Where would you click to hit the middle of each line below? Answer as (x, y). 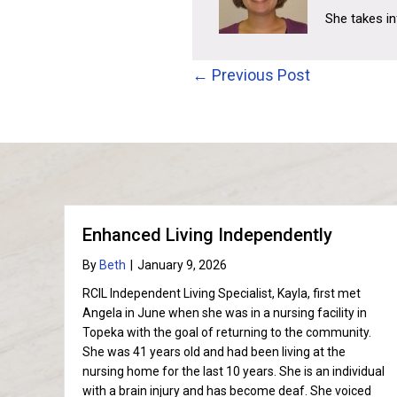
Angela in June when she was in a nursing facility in (225, 313)
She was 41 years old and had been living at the (214, 352)
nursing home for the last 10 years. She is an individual (234, 371)
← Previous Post (251, 75)
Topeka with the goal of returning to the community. (227, 332)
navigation (253, 115)
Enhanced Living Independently (207, 235)
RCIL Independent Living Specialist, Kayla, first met (222, 293)
